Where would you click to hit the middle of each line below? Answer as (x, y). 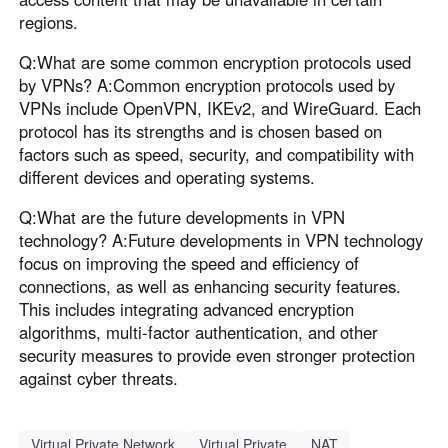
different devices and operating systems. (167, 177)
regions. (49, 22)
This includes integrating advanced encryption (187, 308)
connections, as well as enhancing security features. (210, 285)
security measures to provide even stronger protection (217, 354)
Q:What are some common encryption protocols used (215, 62)
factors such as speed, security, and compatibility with (217, 154)
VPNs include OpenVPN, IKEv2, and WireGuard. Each (220, 108)
